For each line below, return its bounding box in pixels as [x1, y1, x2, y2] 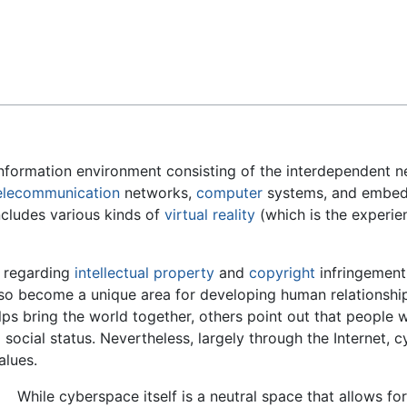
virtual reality [164, 205, 255, 224]
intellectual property [74, 263, 214, 283]
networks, [120, 184, 196, 203]
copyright [249, 263, 315, 283]
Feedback [25, 19, 92, 37]
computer [196, 184, 263, 203]
